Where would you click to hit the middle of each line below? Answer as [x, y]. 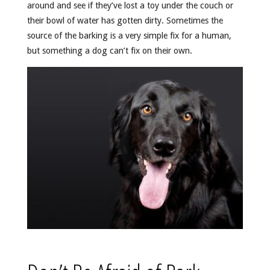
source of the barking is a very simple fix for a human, [129, 35]
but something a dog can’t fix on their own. [109, 50]
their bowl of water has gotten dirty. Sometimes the [125, 20]
